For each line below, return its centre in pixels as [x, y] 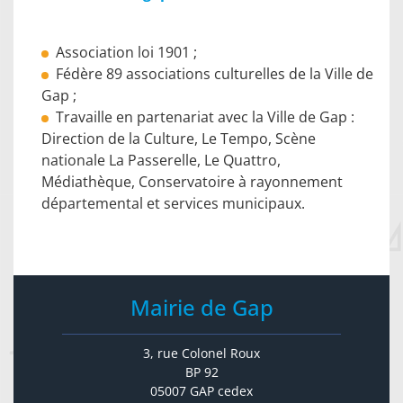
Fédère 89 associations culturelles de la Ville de [215, 74]
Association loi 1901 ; [126, 53]
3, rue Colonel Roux [201, 354]
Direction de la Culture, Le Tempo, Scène [179, 139]
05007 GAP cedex [201, 391]
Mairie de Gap [201, 308]
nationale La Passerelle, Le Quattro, [161, 161]
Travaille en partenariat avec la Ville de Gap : [205, 117]
